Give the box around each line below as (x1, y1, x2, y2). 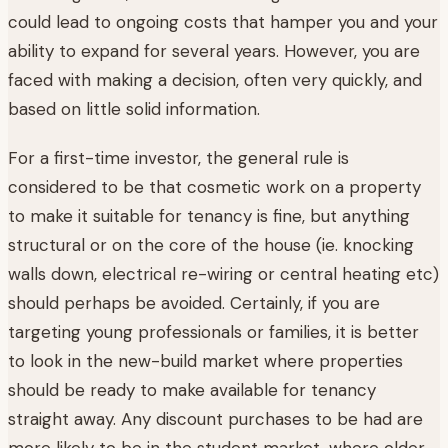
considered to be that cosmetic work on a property (8, 175, 421, 198)
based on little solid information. (8, 97, 260, 120)
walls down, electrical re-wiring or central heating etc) (8, 262, 439, 285)
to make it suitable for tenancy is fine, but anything (8, 204, 410, 227)
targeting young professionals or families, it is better (8, 320, 419, 343)
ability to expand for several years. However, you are (8, 39, 420, 62)
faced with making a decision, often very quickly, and (8, 68, 422, 91)
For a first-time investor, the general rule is (8, 146, 349, 169)
